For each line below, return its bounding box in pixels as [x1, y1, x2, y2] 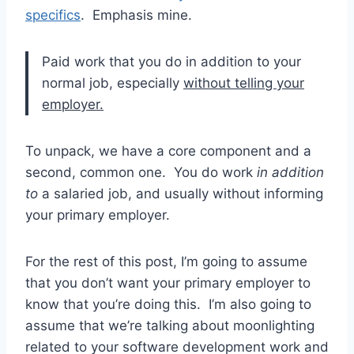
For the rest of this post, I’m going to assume [25, 253, 307, 269]
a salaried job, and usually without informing [38, 185, 323, 201]
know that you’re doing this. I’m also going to [25, 296, 311, 312]
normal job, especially [42, 74, 183, 91]
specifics [25, 6, 81, 23]
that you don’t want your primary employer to [25, 274, 311, 291]
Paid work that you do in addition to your [42, 53, 301, 70]
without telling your [183, 74, 304, 91]
